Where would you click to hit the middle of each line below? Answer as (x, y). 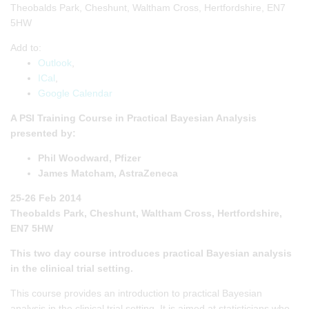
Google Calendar (75, 93)
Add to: (26, 47)
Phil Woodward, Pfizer (89, 158)
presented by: (43, 133)
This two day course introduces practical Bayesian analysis (151, 253)
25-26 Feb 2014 (46, 198)
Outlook (55, 62)
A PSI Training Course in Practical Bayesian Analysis (133, 118)
